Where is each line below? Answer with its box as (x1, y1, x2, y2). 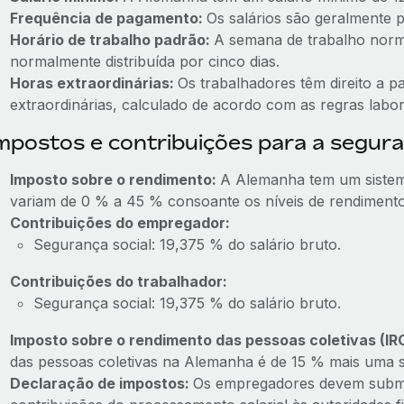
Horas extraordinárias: (9, 74, 178, 92)
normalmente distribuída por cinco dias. (9, 52, 280, 70)
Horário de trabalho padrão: (9, 31, 214, 49)
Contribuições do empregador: (9, 214, 230, 232)
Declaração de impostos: (9, 374, 193, 392)
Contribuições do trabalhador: (9, 272, 227, 290)
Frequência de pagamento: (9, 9, 207, 27)
